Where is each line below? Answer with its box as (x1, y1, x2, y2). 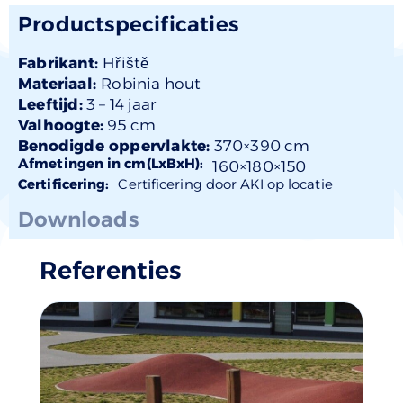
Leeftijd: (18, 95, 83, 114)
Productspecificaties (18, 12, 238, 38)
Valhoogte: (18, 116, 103, 135)
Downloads (18, 207, 139, 233)
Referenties (40, 255, 182, 286)
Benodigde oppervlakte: (18, 137, 210, 156)
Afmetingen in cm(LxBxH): (18, 155, 204, 173)
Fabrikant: (18, 54, 103, 73)
